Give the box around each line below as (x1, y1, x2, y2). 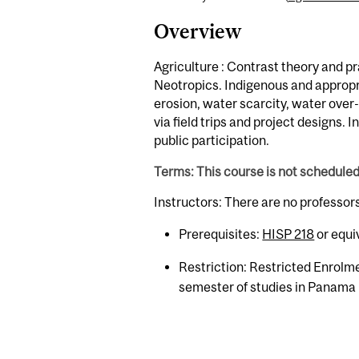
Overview (154, 20, 241, 43)
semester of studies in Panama (179, 279, 357, 294)
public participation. (154, 132, 269, 147)
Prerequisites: (179, 226, 263, 241)
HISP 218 (262, 226, 315, 241)
